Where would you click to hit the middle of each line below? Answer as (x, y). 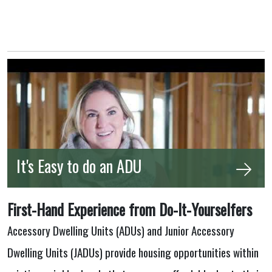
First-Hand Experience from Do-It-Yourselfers (130, 209)
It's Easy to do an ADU (79, 165)
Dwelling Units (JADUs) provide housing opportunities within (133, 252)
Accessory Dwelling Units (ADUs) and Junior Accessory (121, 230)
